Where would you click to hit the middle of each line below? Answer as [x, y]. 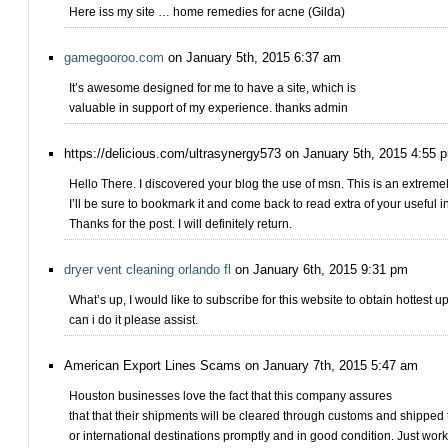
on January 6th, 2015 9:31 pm [319, 269]
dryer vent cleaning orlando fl [147, 269]
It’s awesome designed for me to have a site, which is [212, 88]
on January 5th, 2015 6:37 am [252, 57]
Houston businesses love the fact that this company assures [230, 396]
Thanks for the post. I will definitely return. [180, 224]
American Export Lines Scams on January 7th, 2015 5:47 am [241, 365]
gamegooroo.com [114, 57]
